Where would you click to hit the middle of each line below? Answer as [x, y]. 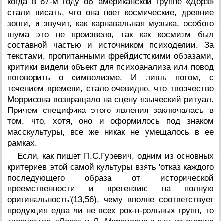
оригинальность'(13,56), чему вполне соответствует [110, 199]
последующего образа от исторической [110, 178]
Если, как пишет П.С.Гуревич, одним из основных [115, 156]
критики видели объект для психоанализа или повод [110, 67]
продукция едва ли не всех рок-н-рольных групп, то [110, 210]
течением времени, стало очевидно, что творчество [110, 88]
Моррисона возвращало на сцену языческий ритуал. [110, 99]
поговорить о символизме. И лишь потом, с [110, 77]
